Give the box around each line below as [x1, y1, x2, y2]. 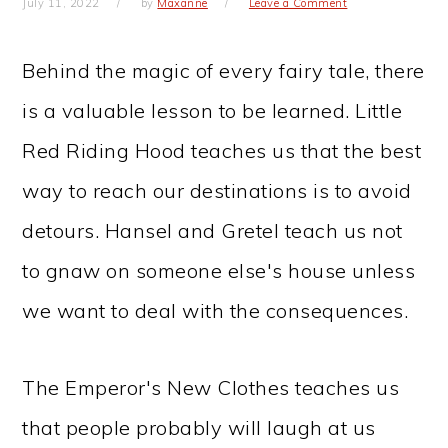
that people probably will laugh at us [22, 415, 376, 440]
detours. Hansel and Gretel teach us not [22, 218, 403, 243]
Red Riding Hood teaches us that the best [22, 138, 422, 163]
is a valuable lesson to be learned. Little [22, 98, 403, 123]
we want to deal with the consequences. [22, 298, 409, 323]
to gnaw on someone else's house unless [22, 258, 416, 283]
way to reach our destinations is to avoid [22, 178, 412, 203]
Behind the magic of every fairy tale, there [22, 58, 425, 83]
